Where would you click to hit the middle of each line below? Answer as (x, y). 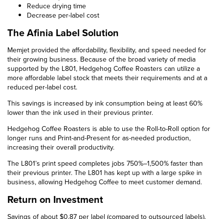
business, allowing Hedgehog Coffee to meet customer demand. (105, 182)
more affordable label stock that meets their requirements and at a (107, 77)
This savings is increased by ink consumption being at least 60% (105, 103)
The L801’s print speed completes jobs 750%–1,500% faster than (105, 163)
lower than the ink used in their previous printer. (80, 112)
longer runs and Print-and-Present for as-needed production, (99, 138)
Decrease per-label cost (63, 15)
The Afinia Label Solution (63, 32)
